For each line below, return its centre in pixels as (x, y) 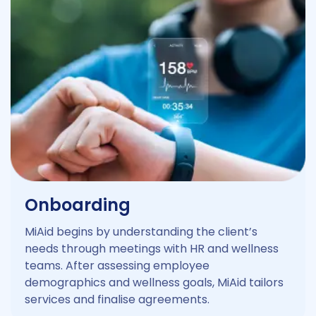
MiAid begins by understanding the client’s (141, 231)
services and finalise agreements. (117, 299)
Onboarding (78, 205)
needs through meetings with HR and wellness (152, 248)
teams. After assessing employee (117, 265)
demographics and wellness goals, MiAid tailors (154, 282)
